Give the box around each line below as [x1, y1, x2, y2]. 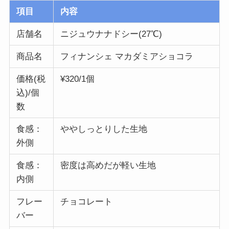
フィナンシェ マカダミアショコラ [60, 52, 193, 62]
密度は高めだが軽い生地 [60, 161, 156, 171]
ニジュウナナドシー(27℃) [60, 29, 162, 39]
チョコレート [60, 197, 112, 207]
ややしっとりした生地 [60, 124, 147, 134]
